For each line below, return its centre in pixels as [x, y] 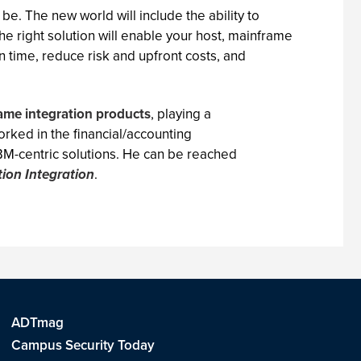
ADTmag [37, 322]
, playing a [181, 114]
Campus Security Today [83, 345]
